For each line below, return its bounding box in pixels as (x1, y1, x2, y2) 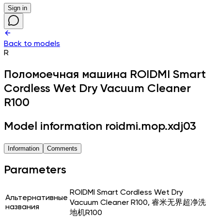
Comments (47, 144, 77, 152)
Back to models (4, 40, 60, 48)
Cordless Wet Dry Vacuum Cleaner (4, 82, 191, 94)
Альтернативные (5, 194, 68, 202)
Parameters (4, 164, 66, 176)
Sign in (8, 4, 27, 12)
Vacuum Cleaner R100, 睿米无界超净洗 (70, 199, 206, 207)
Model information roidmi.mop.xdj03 (4, 120, 196, 132)
